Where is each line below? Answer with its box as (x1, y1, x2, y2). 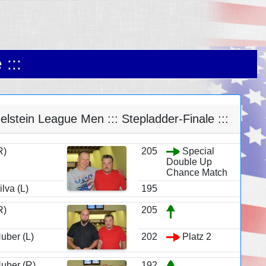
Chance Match (166, 167, 227, 178)
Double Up (166, 156, 212, 167)
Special (179, 145, 214, 156)
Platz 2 (179, 231, 211, 242)
